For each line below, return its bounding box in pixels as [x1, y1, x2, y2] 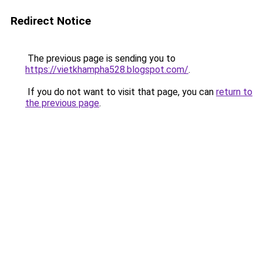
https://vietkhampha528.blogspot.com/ [25, 64, 188, 75]
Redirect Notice [11, 14, 91, 28]
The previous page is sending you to [25, 53, 176, 64]
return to [216, 86, 252, 97]
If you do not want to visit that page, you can [25, 86, 216, 97]
